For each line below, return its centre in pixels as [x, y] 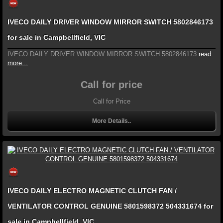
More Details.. [111, 121]
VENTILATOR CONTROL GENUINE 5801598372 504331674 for [110, 206]
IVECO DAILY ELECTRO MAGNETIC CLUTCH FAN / [92, 190]
